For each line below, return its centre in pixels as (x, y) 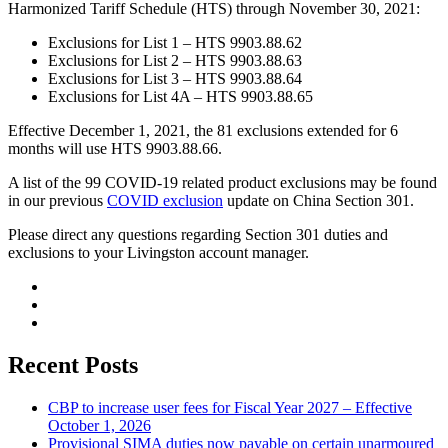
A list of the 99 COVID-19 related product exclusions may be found (222, 183)
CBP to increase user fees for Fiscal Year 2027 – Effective (230, 407)
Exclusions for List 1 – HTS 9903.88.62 (175, 43)
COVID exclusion (165, 201)
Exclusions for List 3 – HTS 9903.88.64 (175, 79)
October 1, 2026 (99, 425)
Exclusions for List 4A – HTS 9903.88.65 (180, 97)
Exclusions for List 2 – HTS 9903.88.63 (175, 61)
